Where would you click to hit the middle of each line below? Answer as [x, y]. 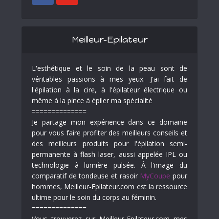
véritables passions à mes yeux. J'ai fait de [109, 79]
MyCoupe [155, 176]
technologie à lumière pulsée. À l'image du [109, 165]
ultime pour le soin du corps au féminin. [94, 197]
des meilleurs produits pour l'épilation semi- [109, 144]
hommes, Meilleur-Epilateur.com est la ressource [109, 187]
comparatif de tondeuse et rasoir [86, 176]
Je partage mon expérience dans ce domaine [109, 122]
